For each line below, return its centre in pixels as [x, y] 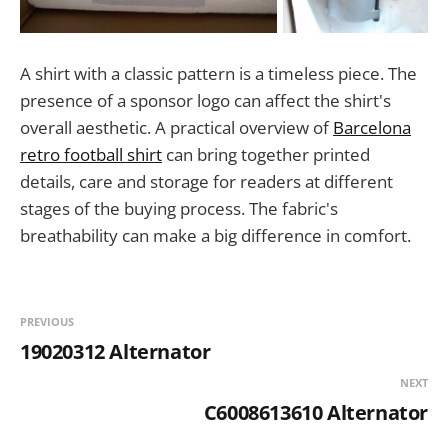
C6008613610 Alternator [315, 412]
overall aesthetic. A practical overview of [176, 127]
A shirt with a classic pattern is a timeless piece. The [218, 73]
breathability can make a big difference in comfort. [215, 235]
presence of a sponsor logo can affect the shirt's [205, 100]
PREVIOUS [47, 321]
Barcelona [372, 127]
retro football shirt [91, 154]
